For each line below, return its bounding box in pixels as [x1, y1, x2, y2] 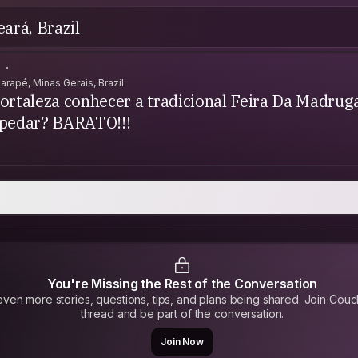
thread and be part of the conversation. [80, 307, 284, 320]
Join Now [161, 336, 204, 348]
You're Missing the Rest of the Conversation [46, 276, 318, 292]
